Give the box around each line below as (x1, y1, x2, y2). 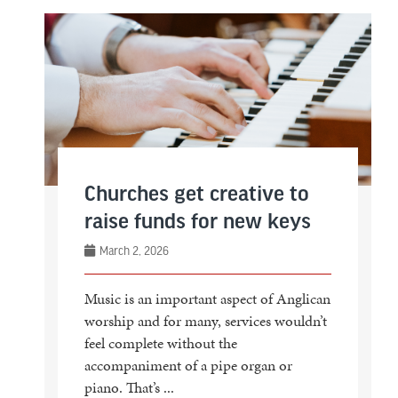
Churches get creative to (84, 182, 309, 207)
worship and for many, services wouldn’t (84, 309, 327, 331)
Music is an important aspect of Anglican (84, 287, 330, 309)
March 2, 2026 (96, 243, 169, 257)
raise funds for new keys (84, 210, 311, 235)
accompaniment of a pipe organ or (84, 354, 292, 376)
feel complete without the (84, 331, 237, 354)
